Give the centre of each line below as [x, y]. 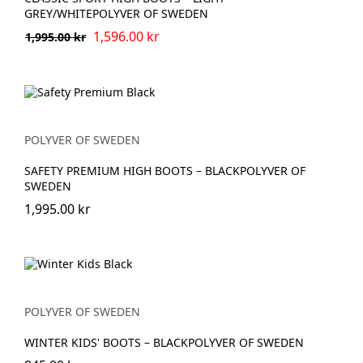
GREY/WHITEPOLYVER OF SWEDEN [116, 13]
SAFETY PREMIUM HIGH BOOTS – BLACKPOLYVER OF [165, 170]
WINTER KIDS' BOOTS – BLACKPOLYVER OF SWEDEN [164, 343]
